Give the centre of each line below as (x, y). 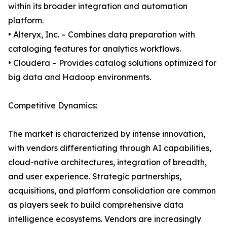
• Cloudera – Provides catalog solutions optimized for (112, 63)
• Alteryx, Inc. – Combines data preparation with (102, 35)
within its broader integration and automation (98, 6)
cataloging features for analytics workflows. (94, 49)
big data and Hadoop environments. (80, 77)
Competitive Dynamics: (53, 106)
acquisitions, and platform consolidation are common (112, 191)
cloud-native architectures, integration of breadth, (107, 162)
